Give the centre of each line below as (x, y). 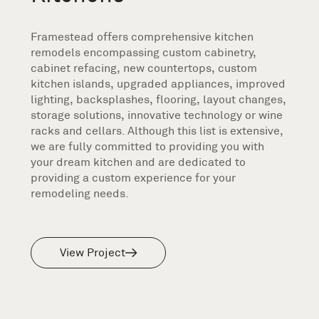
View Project (93, 252)
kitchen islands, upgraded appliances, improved (158, 84)
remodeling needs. (80, 193)
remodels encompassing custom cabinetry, (144, 52)
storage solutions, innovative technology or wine (157, 115)
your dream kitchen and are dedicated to (138, 162)
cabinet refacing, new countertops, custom (144, 68)
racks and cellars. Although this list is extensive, (157, 131)
